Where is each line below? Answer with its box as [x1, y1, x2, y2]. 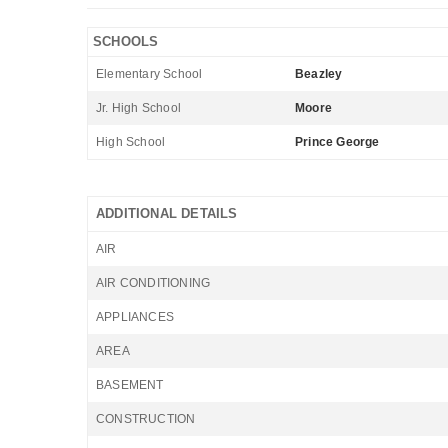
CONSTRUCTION [96, 412, 196, 426]
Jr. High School [96, 101, 181, 115]
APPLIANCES [96, 310, 174, 324]
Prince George [295, 135, 380, 149]
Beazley [295, 67, 343, 81]
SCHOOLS [93, 34, 159, 49]
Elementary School [96, 67, 203, 81]
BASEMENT [96, 378, 164, 392]
